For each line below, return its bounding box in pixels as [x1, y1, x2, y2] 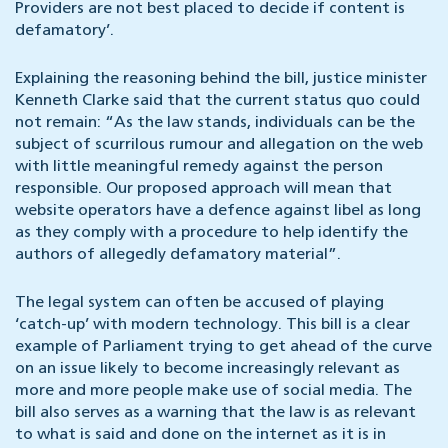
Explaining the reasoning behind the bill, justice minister [15, 71, 427, 88]
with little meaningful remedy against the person [15, 159, 383, 176]
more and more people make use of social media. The [15, 383, 412, 400]
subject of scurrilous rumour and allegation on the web [15, 137, 423, 154]
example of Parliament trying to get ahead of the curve [15, 339, 432, 356]
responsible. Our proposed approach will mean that [15, 181, 392, 198]
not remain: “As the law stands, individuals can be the [15, 115, 415, 132]
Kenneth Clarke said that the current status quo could [15, 93, 420, 110]
